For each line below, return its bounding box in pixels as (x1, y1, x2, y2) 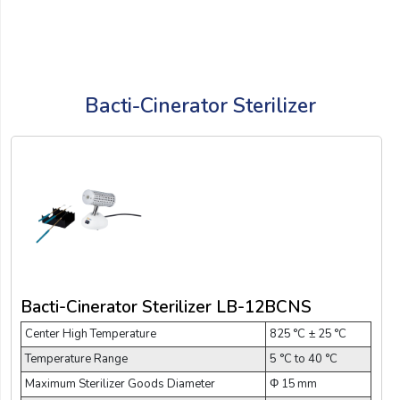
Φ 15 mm (270, 376, 317, 392)
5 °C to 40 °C (270, 351, 337, 367)
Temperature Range (25, 351, 128, 367)
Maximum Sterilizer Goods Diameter (25, 376, 215, 392)
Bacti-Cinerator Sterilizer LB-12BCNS (21, 296, 312, 319)
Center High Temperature (25, 326, 156, 342)
